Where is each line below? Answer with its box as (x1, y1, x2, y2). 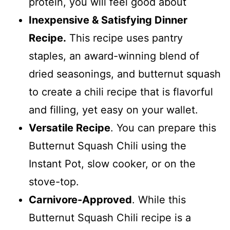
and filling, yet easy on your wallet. (29, 104, 198, 116)
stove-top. (29, 176, 79, 188)
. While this (132, 194, 186, 206)
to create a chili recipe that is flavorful (29, 86, 213, 98)
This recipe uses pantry (66, 32, 183, 44)
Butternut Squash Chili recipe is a (29, 212, 191, 224)
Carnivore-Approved (29, 194, 132, 206)
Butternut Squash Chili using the (29, 140, 186, 152)
